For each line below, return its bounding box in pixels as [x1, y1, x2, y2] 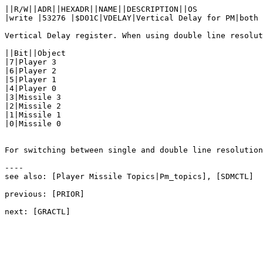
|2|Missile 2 [5, 102, 61, 110]
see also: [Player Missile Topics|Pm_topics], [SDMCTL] [5, 172, 254, 181]
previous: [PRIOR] [5, 190, 85, 198]
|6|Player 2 [5, 66, 56, 75]
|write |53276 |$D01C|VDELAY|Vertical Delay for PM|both [5, 14, 258, 22]
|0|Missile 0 [5, 119, 61, 128]
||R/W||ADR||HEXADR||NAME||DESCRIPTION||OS [5, 5, 197, 14]
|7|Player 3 [5, 58, 56, 66]
